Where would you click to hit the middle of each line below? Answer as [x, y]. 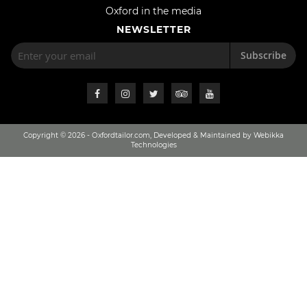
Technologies [153, 145]
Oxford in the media [153, 11]
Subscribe [263, 55]
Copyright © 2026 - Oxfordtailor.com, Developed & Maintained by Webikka [153, 135]
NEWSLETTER [153, 29]
